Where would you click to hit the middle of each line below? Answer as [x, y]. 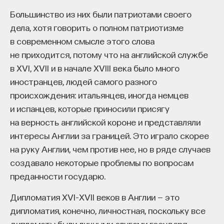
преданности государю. [58, 176]
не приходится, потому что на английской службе [109, 54]
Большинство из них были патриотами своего [101, 14]
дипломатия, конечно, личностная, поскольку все [108, 210]
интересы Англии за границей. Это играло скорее [109, 135]
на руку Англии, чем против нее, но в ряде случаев [110, 149]
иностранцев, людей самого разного [83, 81]
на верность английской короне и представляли [105, 122]
